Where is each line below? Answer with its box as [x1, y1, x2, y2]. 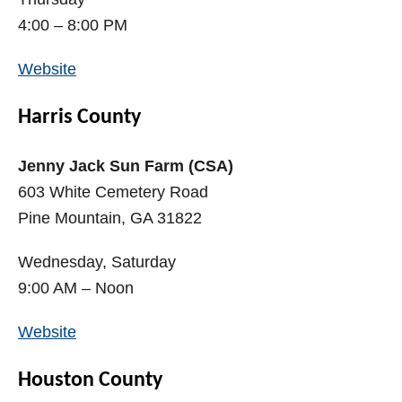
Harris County [18, 107, 141, 129]
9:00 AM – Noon [18, 279, 134, 298]
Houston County [18, 370, 162, 392]
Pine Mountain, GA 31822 [18, 209, 202, 228]
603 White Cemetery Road [18, 183, 208, 202]
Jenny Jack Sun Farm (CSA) [18, 157, 233, 176]
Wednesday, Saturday [18, 253, 176, 272]
